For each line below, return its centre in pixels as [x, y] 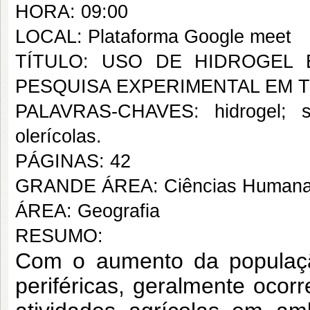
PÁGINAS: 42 [73, 161]
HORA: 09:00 [72, 12]
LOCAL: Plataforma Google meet [153, 37]
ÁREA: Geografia [88, 211]
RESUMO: [59, 236]
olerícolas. [58, 136]
